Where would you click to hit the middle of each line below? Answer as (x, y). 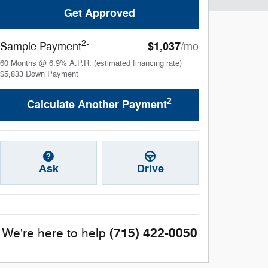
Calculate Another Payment (97, 104)
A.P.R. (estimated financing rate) (126, 63)
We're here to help (54, 234)
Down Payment (52, 74)
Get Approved (99, 13)
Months (24, 63)
